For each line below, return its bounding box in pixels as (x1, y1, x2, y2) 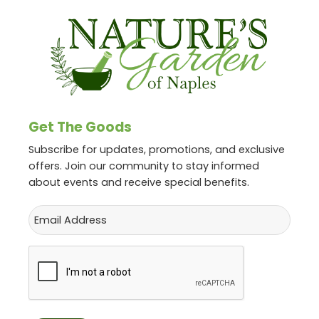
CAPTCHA (28, 243, 79, 258)
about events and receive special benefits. (28, 175, 249, 190)
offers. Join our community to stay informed (28, 159, 259, 174)
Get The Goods (28, 117, 132, 137)
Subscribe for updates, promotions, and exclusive (28, 142, 285, 157)
